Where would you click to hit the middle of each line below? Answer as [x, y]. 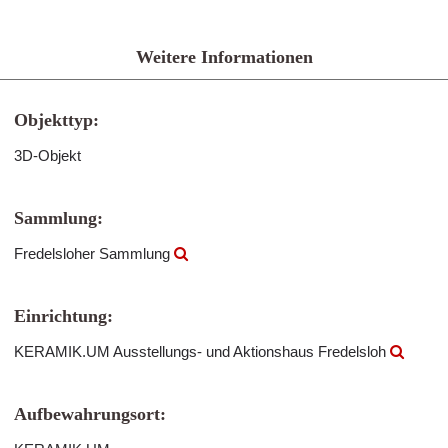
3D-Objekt [47, 155]
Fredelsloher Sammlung [94, 253]
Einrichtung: [63, 316]
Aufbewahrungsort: [90, 414]
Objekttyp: [56, 120]
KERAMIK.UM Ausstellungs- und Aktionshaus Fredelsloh [202, 351]
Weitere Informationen [224, 57]
